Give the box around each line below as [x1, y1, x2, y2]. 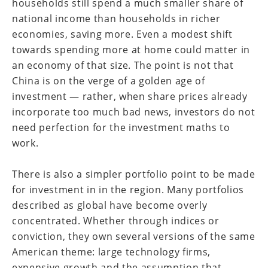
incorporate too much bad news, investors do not [12, 105, 255, 118]
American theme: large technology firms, [12, 245, 211, 258]
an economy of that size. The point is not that [12, 59, 234, 72]
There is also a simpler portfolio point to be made [12, 167, 255, 181]
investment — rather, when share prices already [12, 90, 248, 103]
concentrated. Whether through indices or [12, 214, 220, 227]
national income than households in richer [12, 12, 221, 25]
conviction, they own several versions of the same [12, 230, 255, 243]
